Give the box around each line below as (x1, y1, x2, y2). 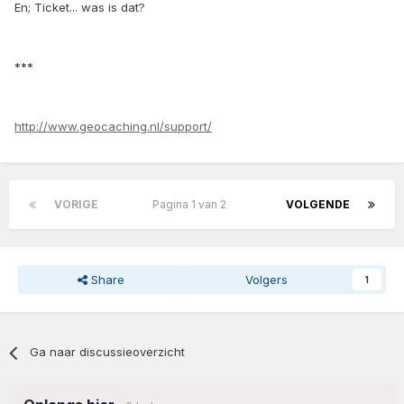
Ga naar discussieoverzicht (30, 344, 186, 360)
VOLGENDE (286, 197, 350, 212)
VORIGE (54, 197, 98, 212)
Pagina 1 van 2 (152, 197, 232, 212)
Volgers (245, 272, 289, 288)
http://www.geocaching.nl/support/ (14, 119, 212, 134)
